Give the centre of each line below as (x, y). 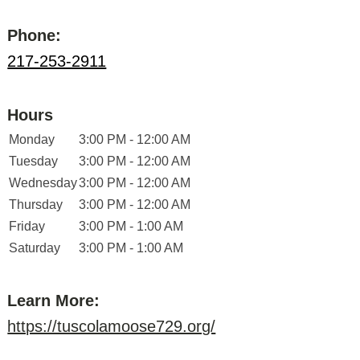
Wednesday (43, 183)
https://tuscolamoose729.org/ (112, 326)
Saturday (35, 248)
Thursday (36, 205)
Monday (32, 139)
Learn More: (54, 301)
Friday (27, 226)
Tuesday (34, 161)
